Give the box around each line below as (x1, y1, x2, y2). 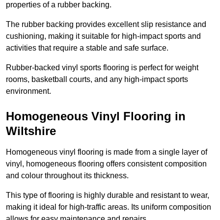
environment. (6, 87, 51, 96)
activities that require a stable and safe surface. (6, 44, 168, 53)
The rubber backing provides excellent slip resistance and (6, 20, 206, 29)
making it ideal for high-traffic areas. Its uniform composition (6, 203, 211, 212)
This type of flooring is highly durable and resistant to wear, (6, 191, 209, 200)
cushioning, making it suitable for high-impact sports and (6, 32, 201, 41)
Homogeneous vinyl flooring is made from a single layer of (6, 148, 207, 157)
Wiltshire (6, 124, 56, 138)
